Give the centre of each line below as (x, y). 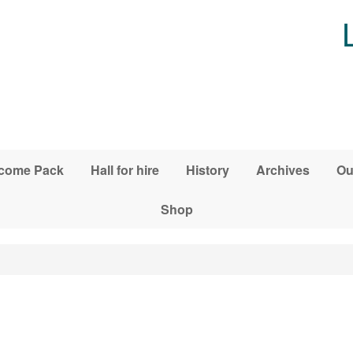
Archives (282, 169)
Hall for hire (124, 169)
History (207, 169)
